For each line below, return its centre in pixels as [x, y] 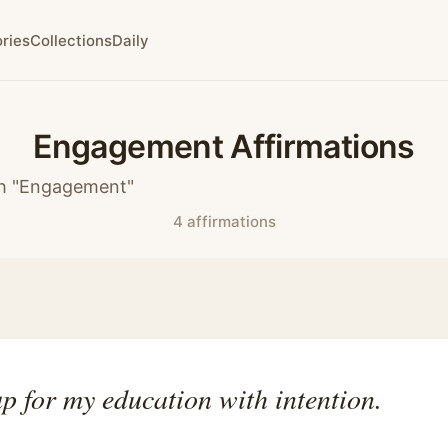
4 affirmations [224, 221]
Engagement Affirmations [224, 146]
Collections [71, 40]
